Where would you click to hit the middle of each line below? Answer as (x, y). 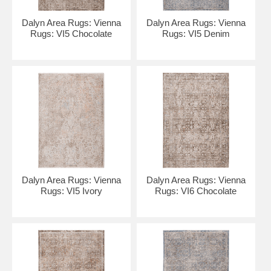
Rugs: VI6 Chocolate (196, 191)
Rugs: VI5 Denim (196, 34)
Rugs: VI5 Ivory (71, 191)
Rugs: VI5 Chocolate (71, 34)
